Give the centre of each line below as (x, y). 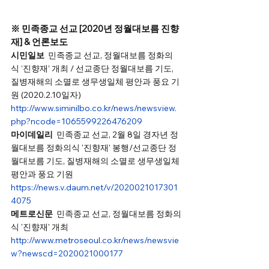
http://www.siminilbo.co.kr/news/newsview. (94, 108)
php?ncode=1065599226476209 (77, 122)
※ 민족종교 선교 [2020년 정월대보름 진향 (95, 29)
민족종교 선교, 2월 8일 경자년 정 (116, 135)
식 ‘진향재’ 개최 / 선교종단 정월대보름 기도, (93, 69)
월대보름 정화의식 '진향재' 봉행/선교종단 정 (94, 148)
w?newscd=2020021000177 (67, 254)
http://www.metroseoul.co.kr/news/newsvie (95, 240)
